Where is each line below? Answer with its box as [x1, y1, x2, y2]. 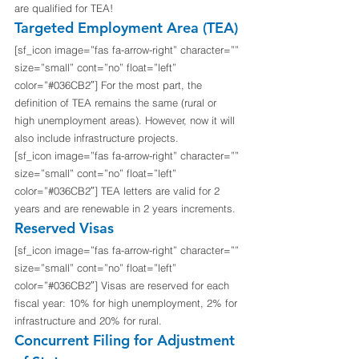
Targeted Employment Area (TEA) [14, 18, 238, 38]
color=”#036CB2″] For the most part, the [14, 79, 205, 92]
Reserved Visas [14, 219, 114, 238]
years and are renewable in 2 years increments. [14, 202, 236, 216]
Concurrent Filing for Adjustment [14, 331, 239, 350]
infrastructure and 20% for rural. [14, 314, 162, 328]
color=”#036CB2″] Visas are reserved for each [14, 279, 232, 292]
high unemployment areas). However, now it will [14, 114, 238, 127]
